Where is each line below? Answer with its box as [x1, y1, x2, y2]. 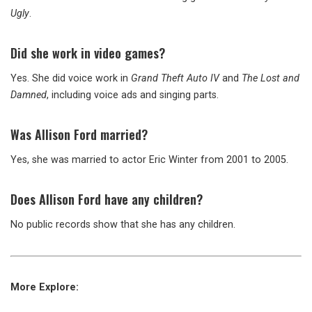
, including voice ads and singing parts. [47, 89, 219, 102]
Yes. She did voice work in [10, 72, 131, 85]
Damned [10, 89, 47, 102]
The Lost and [242, 72, 299, 85]
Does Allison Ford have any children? [10, 190, 203, 209]
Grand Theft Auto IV [131, 72, 219, 85]
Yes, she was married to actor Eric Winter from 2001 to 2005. [10, 154, 288, 166]
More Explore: [10, 281, 79, 294]
